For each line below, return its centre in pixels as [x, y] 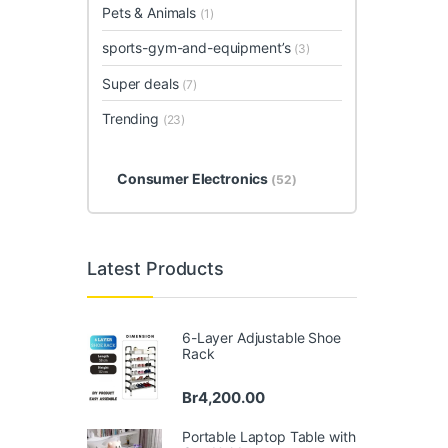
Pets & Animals [151, 13]
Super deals [142, 83]
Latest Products [155, 269]
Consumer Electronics [194, 179]
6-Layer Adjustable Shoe [261, 337]
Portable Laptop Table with [269, 436]
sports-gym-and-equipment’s [198, 48]
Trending [132, 118]
